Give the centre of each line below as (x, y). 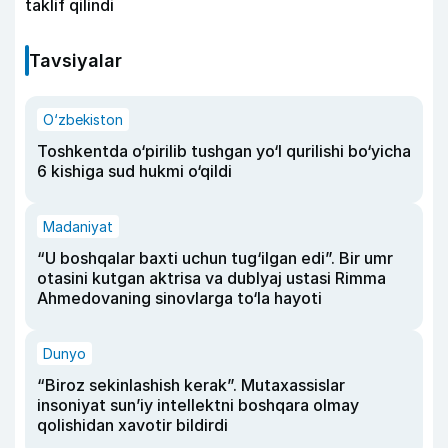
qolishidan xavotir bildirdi (132, 424)
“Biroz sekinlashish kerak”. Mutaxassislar (191, 384)
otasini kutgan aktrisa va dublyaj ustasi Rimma (211, 277)
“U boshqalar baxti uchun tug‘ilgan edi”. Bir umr (215, 257)
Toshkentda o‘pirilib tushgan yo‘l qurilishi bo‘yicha (224, 150)
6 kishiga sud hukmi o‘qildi (134, 170)
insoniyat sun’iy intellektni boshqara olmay (198, 404)
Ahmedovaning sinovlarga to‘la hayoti (179, 297)
